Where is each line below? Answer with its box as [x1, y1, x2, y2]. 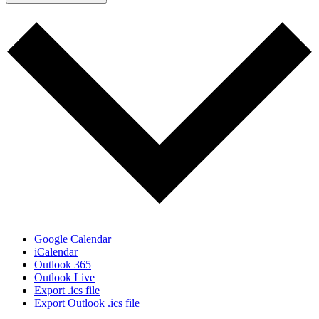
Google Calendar [34, 233, 111, 246]
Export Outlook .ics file [34, 297, 140, 310]
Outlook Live [34, 271, 95, 284]
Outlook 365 [34, 258, 91, 271]
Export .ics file [34, 284, 100, 297]
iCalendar [34, 246, 78, 258]
